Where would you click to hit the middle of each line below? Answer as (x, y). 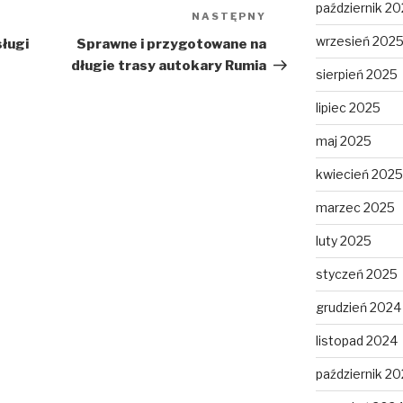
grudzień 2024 (358, 308)
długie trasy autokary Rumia (169, 66)
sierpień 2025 (356, 75)
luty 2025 (343, 241)
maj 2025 (343, 141)
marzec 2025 (355, 208)
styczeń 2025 (356, 274)
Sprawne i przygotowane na (172, 45)
